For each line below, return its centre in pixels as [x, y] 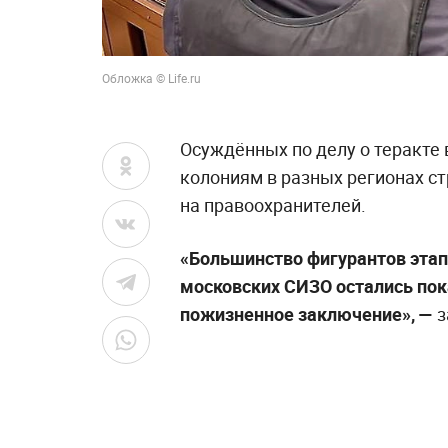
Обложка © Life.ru [151, 78]
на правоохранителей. [273, 205]
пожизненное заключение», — [306, 314]
